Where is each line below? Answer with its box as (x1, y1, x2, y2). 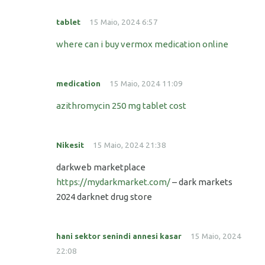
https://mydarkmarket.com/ (56, 177, 170, 188)
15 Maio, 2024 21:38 (93, 140, 166, 150)
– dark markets (170, 177, 232, 188)
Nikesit (56, 140, 84, 150)
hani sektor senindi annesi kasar (56, 231, 182, 241)
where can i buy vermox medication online (56, 39, 228, 50)
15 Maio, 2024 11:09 (109, 79, 183, 89)
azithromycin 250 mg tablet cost (56, 101, 186, 111)
